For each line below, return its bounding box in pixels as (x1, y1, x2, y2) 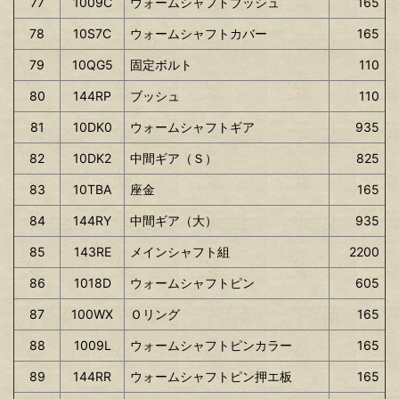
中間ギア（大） (130, 212, 217, 228)
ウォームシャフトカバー (130, 25, 267, 41)
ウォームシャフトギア (130, 118, 255, 134)
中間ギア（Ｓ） (130, 150, 217, 166)
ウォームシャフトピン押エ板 (130, 368, 292, 384)
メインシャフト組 (130, 243, 230, 259)
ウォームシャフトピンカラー (130, 337, 292, 353)
